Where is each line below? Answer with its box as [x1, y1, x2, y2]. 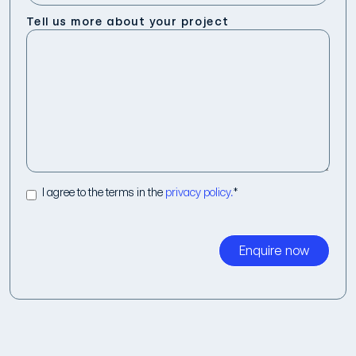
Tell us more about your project [26, 14, 230, 28]
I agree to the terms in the [42, 185, 165, 199]
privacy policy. [165, 185, 234, 199]
